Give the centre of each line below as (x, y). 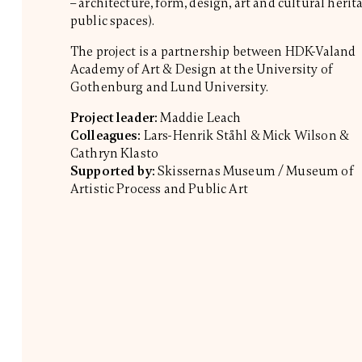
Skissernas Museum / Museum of (254, 171)
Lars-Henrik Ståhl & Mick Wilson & (245, 135)
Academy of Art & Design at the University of (201, 69)
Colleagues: (105, 135)
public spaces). (112, 21)
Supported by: (112, 171)
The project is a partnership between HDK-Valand (213, 51)
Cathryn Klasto (114, 153)
